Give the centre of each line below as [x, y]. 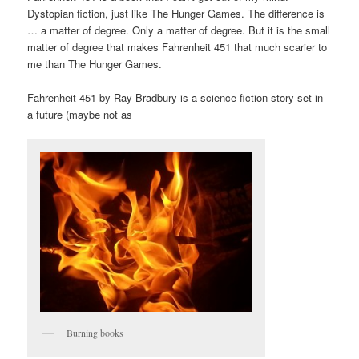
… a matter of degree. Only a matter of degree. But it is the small [179, 30]
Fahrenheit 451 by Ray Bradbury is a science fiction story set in [175, 98]
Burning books [95, 333]
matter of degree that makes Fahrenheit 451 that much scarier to [177, 47]
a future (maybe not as [80, 115]
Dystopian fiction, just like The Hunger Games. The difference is [176, 14]
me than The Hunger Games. [95, 64]
